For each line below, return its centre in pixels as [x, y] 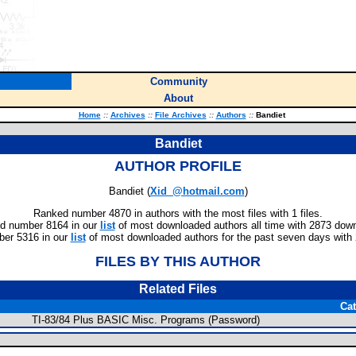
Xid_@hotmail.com [197, 191]
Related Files [178, 289]
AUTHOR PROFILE [178, 166]
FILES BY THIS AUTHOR [178, 261]
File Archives [180, 115]
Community [178, 81]
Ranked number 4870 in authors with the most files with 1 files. [178, 213]
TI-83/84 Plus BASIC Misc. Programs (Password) [146, 320]
